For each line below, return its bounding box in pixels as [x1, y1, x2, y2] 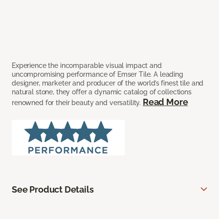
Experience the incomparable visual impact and [12, 62, 162, 70]
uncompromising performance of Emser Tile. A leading [12, 70, 183, 79]
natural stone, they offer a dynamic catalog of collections [12, 88, 192, 96]
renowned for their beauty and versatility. [12, 99, 143, 107]
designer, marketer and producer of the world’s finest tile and [12, 79, 204, 88]
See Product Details [12, 184, 94, 195]
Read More [142, 97, 188, 108]
